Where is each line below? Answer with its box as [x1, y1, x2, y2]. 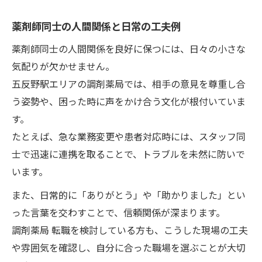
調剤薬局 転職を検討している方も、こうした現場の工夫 [12, 222, 248, 237]
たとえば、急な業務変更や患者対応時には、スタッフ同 [12, 129, 246, 143]
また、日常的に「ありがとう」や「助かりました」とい [12, 187, 246, 202]
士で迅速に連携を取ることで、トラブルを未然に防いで [12, 146, 245, 161]
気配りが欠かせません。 [12, 58, 115, 73]
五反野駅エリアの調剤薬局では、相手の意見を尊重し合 [12, 76, 246, 91]
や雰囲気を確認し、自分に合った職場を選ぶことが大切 [12, 240, 246, 254]
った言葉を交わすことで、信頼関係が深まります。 [12, 205, 225, 219]
